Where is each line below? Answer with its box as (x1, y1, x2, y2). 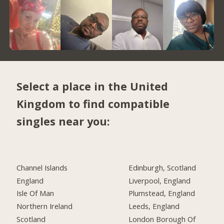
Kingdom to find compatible (16, 96, 170, 111)
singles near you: (16, 114, 110, 128)
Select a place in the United (16, 79, 168, 93)
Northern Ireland (16, 201, 73, 211)
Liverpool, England (128, 175, 191, 185)
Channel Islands (16, 162, 68, 172)
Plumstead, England (128, 188, 195, 198)
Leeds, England (128, 201, 180, 211)
